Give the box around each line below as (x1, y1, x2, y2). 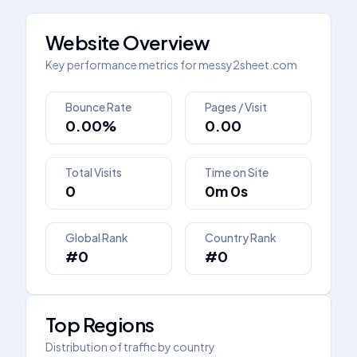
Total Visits (65, 165, 122, 179)
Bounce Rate (65, 100, 131, 114)
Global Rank (65, 230, 128, 245)
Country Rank (205, 230, 277, 245)
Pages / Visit (205, 100, 267, 114)
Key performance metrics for (45, 57, 197, 72)
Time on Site (205, 165, 269, 179)
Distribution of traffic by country (45, 339, 215, 354)
